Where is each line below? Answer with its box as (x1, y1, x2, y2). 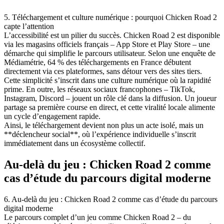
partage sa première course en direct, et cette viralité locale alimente (4, 103, 215, 112)
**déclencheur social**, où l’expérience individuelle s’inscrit (4, 130, 196, 139)
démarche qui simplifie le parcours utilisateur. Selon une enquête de (4, 49, 215, 58)
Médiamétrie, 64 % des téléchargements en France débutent (4, 58, 191, 67)
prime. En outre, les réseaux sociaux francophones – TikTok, (4, 85, 195, 94)
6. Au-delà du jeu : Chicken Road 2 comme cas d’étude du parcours (4, 194, 217, 203)
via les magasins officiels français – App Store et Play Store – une (4, 40, 210, 49)
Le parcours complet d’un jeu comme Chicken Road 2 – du (4, 212, 191, 221)
